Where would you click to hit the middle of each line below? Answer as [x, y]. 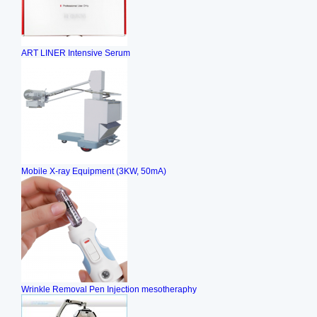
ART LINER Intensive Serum [76, 53]
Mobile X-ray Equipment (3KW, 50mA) [94, 171]
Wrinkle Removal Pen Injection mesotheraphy [109, 289]
